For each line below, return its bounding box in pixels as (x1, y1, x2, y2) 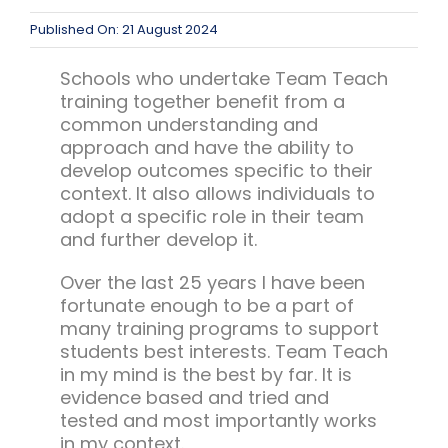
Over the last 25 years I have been (59, 270, 365, 296)
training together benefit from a (59, 89, 345, 115)
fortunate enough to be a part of (59, 293, 354, 319)
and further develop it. (59, 227, 257, 253)
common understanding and (59, 112, 318, 138)
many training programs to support (59, 316, 379, 342)
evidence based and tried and (59, 385, 329, 411)
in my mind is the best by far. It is (59, 362, 352, 388)
